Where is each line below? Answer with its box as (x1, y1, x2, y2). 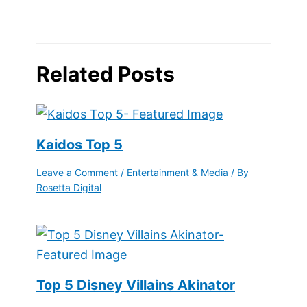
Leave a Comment (36, 166, 118, 178)
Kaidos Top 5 (36, 136, 123, 153)
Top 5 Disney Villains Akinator (36, 276, 235, 293)
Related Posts (36, 61, 175, 86)
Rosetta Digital (36, 181, 101, 193)
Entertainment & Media (127, 166, 228, 178)
